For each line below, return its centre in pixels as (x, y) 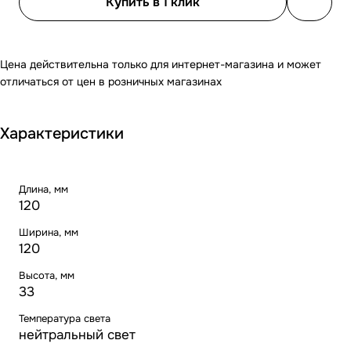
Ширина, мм (49, 232)
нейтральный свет (77, 335)
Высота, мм (47, 275)
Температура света (65, 318)
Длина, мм (43, 189)
